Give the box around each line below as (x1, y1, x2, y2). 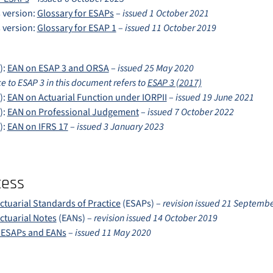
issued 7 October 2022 (147, 105, 234, 119)
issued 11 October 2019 (124, 21, 216, 35)
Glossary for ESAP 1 (37, 21, 116, 35)
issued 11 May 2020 (74, 226, 151, 239)
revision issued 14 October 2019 (93, 211, 218, 225)
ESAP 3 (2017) (147, 76, 202, 90)
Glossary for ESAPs (37, 7, 114, 20)
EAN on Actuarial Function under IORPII (7, 91, 167, 104)
